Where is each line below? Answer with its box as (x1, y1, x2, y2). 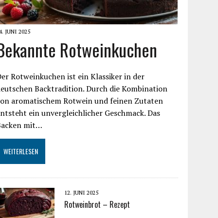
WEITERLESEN (3, 146, 38, 156)
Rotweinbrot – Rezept (64, 199, 130, 210)
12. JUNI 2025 (64, 189, 99, 196)
